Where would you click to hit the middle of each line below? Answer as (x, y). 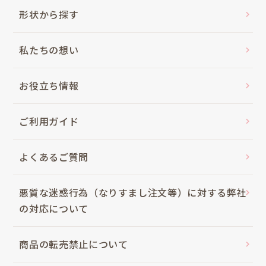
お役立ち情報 (49, 86)
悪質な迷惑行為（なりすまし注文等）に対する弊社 (133, 193)
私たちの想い (49, 50)
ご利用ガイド (49, 121)
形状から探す (49, 15)
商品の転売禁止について (74, 244)
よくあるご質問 (54, 157)
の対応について (54, 209)
